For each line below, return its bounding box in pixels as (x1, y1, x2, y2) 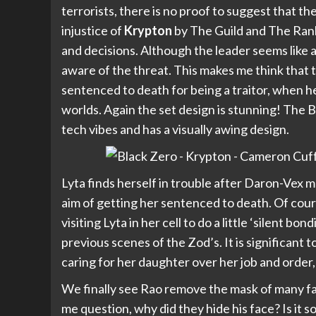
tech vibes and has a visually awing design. (61, 121, 289, 138)
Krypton (124, 23, 172, 39)
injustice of (61, 23, 124, 39)
